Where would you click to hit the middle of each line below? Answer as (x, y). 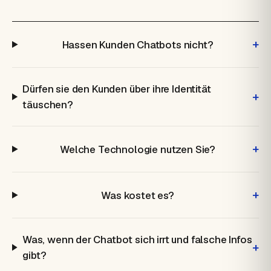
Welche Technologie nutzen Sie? (138, 149)
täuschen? (48, 105)
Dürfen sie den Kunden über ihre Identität (117, 89)
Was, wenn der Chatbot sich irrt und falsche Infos (137, 240)
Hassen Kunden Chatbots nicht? (138, 44)
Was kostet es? (138, 195)
